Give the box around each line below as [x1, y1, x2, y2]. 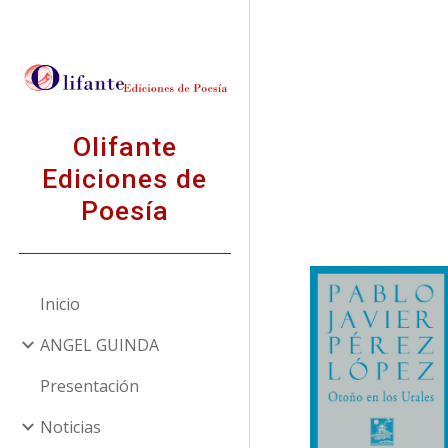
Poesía [80, 194, 169, 227]
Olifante [72, 130, 177, 163]
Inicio [40, 292, 80, 315]
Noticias [40, 415, 101, 438]
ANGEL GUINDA [40, 333, 159, 356]
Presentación [40, 374, 139, 397]
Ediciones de [42, 162, 207, 195]
